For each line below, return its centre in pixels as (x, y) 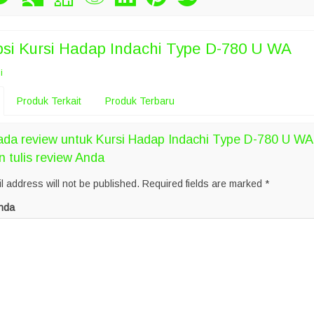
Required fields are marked (204, 183)
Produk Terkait (49, 101)
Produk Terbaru (140, 101)
